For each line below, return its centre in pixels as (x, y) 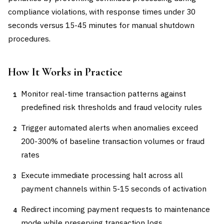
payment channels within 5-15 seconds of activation (114, 188)
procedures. (29, 38)
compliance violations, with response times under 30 (102, 11)
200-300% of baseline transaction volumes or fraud (113, 141)
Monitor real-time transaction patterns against (103, 93)
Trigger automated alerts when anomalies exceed (109, 127)
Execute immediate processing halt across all (102, 175)
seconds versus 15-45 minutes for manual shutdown (101, 25)
